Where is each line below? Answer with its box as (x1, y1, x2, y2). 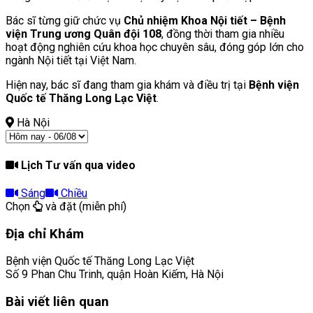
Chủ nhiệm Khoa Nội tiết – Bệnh (124, 14, 286, 28)
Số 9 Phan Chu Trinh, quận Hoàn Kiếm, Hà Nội (6, 268, 224, 282)
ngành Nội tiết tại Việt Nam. (6, 54, 136, 68)
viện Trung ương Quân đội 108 (6, 27, 161, 41)
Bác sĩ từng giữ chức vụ (6, 14, 124, 28)
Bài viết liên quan (6, 294, 109, 310)
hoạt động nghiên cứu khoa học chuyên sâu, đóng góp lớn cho (6, 41, 304, 54)
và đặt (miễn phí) (43, 199, 126, 213)
